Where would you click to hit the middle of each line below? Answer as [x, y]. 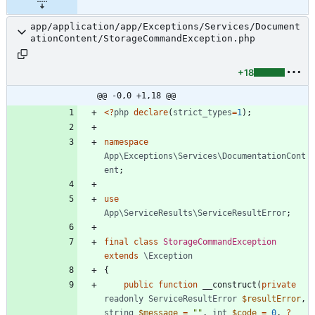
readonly [124, 298]
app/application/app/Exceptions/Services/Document [165, 26]
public [139, 284]
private [279, 284]
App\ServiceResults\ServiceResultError [195, 213]
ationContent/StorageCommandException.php [143, 38]
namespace [126, 142]
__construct [230, 284]
